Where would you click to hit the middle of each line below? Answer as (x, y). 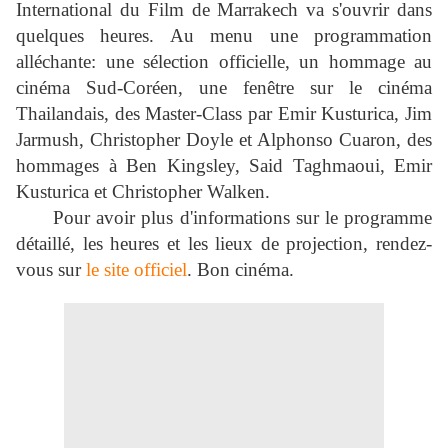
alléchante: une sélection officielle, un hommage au (224, 62)
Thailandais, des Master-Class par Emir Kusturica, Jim (224, 114)
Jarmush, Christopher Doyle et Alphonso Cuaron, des (224, 140)
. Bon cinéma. (240, 270)
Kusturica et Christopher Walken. (143, 192)
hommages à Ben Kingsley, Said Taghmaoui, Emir (224, 166)
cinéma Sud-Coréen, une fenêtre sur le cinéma (224, 88)
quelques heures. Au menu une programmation (224, 36)
